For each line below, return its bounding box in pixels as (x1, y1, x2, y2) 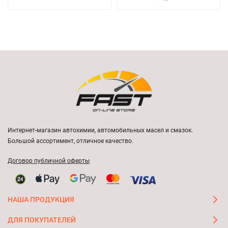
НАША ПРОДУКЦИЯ (8, 195, 74, 204)
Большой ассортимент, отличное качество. (8, 137, 133, 145)
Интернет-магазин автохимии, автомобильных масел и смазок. (8, 127, 193, 134)
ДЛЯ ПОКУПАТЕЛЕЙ (8, 215, 76, 224)
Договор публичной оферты (8, 157, 90, 164)
